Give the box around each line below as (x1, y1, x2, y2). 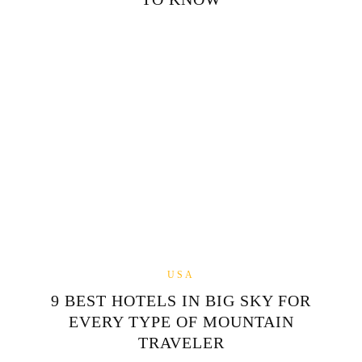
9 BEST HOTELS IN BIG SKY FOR (51, 292, 311, 310)
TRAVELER (137, 334, 225, 352)
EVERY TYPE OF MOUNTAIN (68, 313, 294, 331)
